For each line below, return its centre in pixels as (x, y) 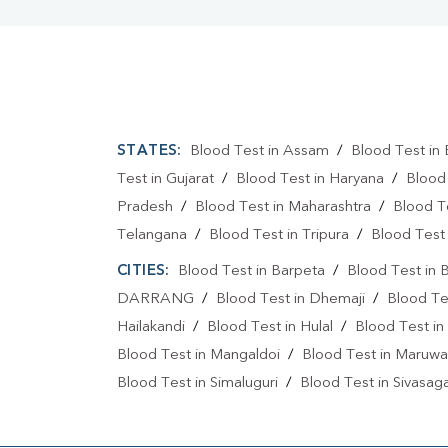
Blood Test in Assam (259, 152)
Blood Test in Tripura (279, 236)
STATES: (149, 152)
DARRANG (155, 300)
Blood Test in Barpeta (251, 272)
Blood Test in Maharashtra (283, 208)
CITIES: (143, 272)
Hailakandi (151, 328)
